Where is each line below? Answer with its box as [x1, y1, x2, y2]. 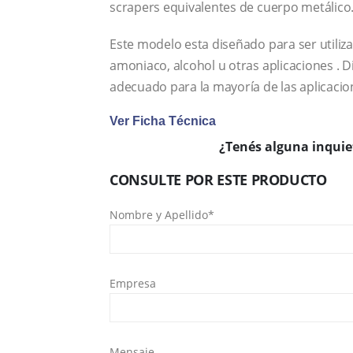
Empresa [110, 276, 156, 292]
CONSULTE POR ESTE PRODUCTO [110, 170, 327, 190]
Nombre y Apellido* [110, 207, 214, 223]
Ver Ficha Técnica [110, 114, 216, 128]
